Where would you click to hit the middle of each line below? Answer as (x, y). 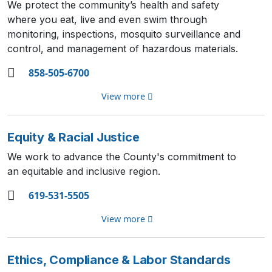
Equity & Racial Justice (73, 137)
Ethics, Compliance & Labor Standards (119, 260)
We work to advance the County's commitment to (122, 157)
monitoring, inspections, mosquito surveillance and (124, 34)
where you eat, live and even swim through (107, 19)
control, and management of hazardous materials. (123, 49)
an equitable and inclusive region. (85, 171)
